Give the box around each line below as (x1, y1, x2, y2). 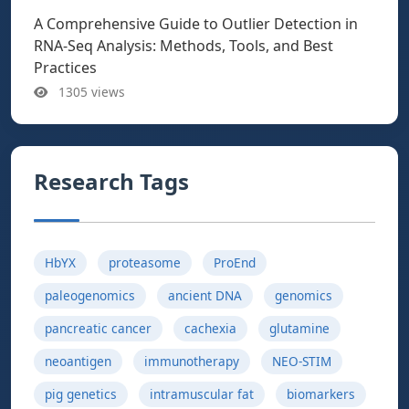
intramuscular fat (150, 385, 254, 403)
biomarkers (287, 385, 355, 403)
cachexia (184, 320, 236, 337)
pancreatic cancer (45, 320, 152, 337)
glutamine (269, 320, 330, 337)
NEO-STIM (272, 352, 331, 370)
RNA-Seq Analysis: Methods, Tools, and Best (34, 36, 333, 56)
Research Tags (34, 166, 189, 196)
